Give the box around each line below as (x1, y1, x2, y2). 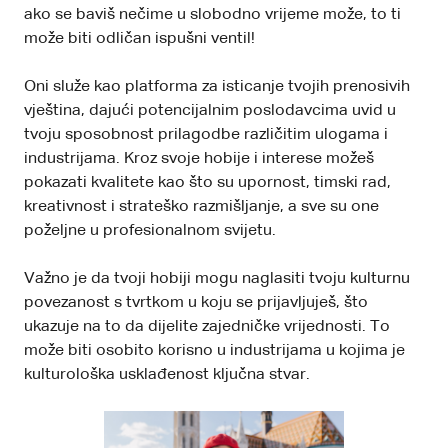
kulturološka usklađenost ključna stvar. (24, 366, 310, 383)
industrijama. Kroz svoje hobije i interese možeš (24, 150, 374, 167)
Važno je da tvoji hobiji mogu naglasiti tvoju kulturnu (24, 270, 410, 287)
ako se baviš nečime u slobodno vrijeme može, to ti (24, 6, 401, 23)
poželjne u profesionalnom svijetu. (24, 222, 276, 239)
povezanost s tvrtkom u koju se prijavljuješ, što (24, 294, 368, 311)
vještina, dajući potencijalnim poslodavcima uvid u (24, 102, 396, 119)
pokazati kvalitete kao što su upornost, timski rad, (24, 174, 391, 191)
